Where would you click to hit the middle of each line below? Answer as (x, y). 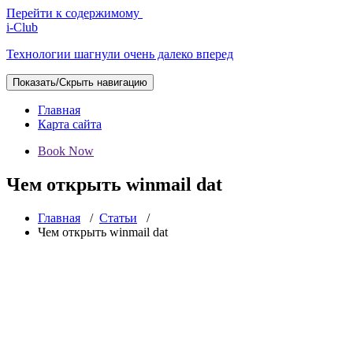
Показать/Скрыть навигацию (80, 82)
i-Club (22, 27)
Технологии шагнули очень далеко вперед (120, 54)
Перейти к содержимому (73, 13)
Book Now (66, 151)
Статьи (118, 217)
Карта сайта (70, 124)
